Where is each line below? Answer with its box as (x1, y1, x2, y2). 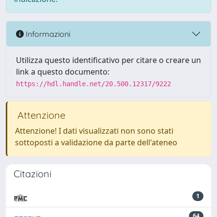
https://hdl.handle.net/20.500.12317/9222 (16, 80, 171, 88)
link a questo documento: (16, 66, 109, 77)
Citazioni (14, 168, 51, 180)
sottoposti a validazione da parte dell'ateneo (15, 137, 177, 148)
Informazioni (24, 29, 70, 39)
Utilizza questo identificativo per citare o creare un (16, 55, 201, 65)
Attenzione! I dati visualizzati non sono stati (15, 125, 173, 136)
